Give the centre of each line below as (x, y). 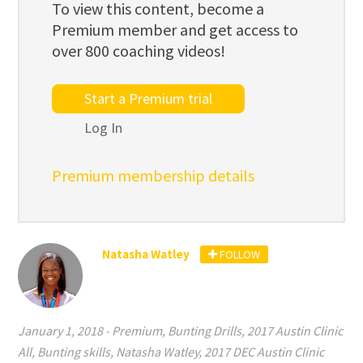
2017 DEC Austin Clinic (265, 351)
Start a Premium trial (149, 98)
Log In (104, 127)
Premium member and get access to (175, 29)
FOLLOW (239, 254)
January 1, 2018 (61, 330)
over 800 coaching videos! (139, 50)
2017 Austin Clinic (295, 330)
